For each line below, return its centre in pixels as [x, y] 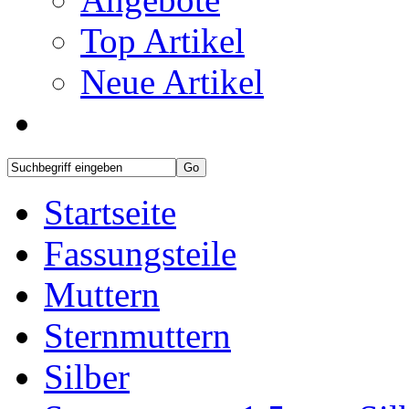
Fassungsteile [140, 253]
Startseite [110, 212]
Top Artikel [163, 40]
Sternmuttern [137, 335]
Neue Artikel [172, 81]
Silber [87, 376]
